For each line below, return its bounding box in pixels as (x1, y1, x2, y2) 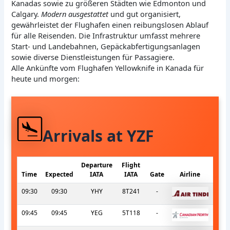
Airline (180, 169, 201, 179)
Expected (45, 169, 73, 179)
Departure (81, 160, 112, 169)
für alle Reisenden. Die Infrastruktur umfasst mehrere (11, 30, 201, 41)
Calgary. (11, 9, 42, 20)
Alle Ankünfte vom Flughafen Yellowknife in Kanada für (11, 63, 204, 73)
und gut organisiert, (108, 9, 181, 20)
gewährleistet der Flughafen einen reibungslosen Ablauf (11, 20, 209, 30)
